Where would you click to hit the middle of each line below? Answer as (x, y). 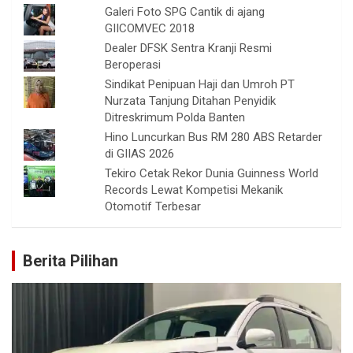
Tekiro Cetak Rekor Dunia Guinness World (212, 174)
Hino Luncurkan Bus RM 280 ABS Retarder (214, 137)
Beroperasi (133, 65)
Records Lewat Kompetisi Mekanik (194, 190)
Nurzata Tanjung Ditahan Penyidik (191, 101)
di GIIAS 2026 (140, 154)
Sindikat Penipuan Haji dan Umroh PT (200, 85)
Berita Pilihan (71, 261)
